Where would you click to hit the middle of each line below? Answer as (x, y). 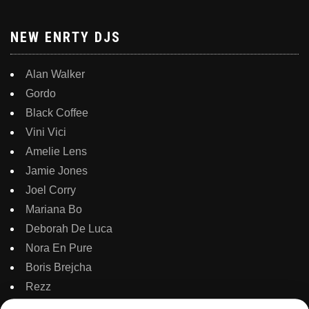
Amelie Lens (56, 152)
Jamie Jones (57, 171)
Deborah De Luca (69, 229)
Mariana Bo (54, 210)
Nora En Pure (59, 248)
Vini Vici (46, 132)
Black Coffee (57, 113)
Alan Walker (55, 74)
